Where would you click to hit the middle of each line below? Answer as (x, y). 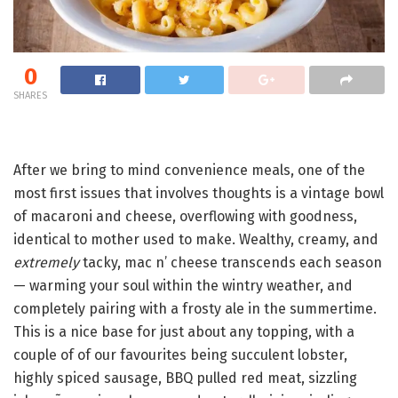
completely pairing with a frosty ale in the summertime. (195, 309)
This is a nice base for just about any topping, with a (184, 332)
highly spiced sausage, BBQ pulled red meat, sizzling (185, 378)
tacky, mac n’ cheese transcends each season (231, 263)
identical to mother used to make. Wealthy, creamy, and (196, 240)
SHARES (30, 96)
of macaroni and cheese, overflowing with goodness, (185, 217)
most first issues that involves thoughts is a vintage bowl (199, 194)
